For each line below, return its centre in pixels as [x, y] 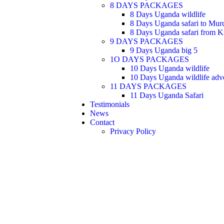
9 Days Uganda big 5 [164, 50]
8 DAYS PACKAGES [146, 5]
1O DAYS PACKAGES [149, 59]
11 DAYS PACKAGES [148, 86]
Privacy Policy [133, 131]
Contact [102, 122]
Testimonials [110, 104]
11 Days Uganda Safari [167, 95]
